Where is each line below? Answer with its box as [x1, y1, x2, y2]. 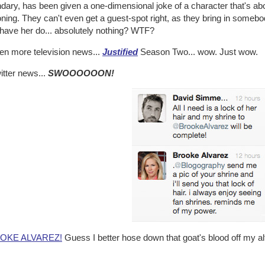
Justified [102, 47, 138, 57]
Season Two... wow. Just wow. [138, 47, 258, 57]
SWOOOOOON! [48, 68, 114, 78]
